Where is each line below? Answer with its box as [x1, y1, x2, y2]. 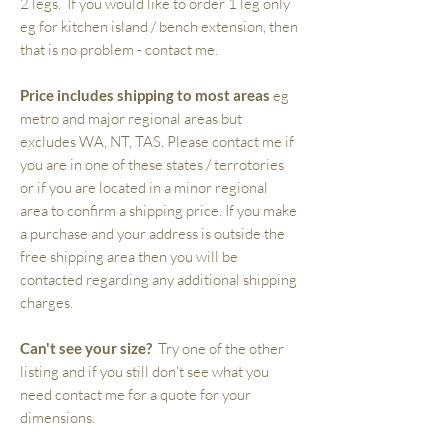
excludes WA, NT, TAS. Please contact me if [20, 131, 294, 151]
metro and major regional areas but [20, 108, 242, 128]
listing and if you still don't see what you [20, 361, 269, 381]
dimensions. [20, 407, 101, 427]
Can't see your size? [20, 338, 152, 357]
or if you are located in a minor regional [20, 177, 268, 197]
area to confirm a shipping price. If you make [20, 200, 297, 220]
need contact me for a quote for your [20, 384, 251, 404]
